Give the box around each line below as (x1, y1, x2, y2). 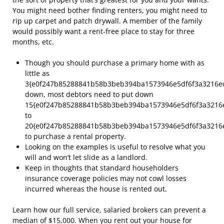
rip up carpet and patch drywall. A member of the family (12, 16, 202, 25)
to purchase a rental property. (25, 131, 126, 141)
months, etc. (12, 37, 54, 46)
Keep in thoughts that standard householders (25, 163, 178, 172)
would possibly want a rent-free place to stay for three (12, 26, 194, 36)
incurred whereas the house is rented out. (25, 184, 167, 193)
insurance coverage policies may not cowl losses (25, 173, 186, 183)
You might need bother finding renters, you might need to (12, 5, 207, 15)
